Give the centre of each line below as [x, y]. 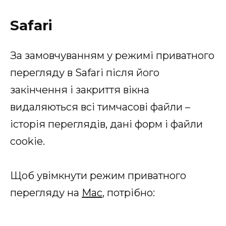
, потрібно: [129, 192]
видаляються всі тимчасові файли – [100, 107]
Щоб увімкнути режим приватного [98, 175]
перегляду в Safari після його [85, 72]
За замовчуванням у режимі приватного [112, 55]
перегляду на [46, 192]
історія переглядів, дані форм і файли [106, 124]
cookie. [27, 141]
